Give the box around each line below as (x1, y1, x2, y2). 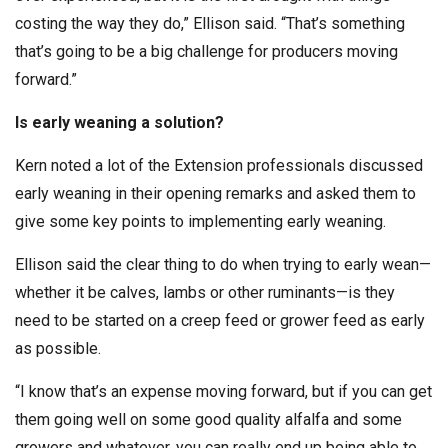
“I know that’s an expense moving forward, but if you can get (15, 381, 432, 401)
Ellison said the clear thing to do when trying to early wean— (15, 254, 431, 274)
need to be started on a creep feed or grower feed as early (15, 310, 425, 330)
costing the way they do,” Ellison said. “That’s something (15, 13, 405, 33)
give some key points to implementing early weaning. (15, 211, 386, 231)
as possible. (15, 338, 101, 358)
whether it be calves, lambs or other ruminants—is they (15, 282, 395, 302)
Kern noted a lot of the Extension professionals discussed (15, 155, 423, 175)
